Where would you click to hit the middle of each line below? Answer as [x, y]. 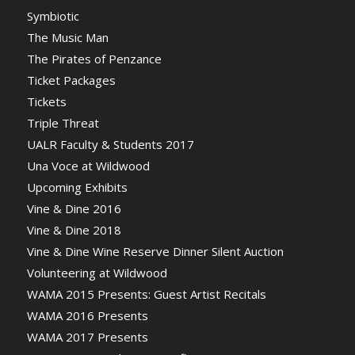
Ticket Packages [71, 80]
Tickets [46, 102]
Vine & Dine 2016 [74, 209]
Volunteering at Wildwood [97, 273]
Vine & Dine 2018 [74, 230]
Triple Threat [63, 123]
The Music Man [67, 38]
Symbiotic [53, 16]
